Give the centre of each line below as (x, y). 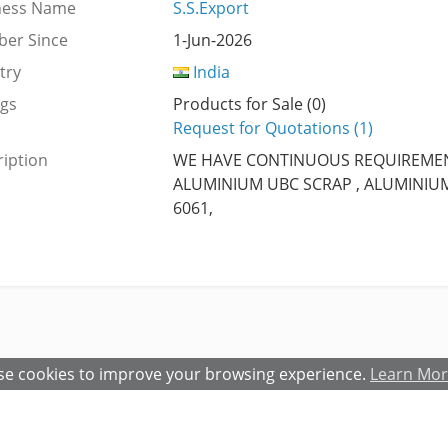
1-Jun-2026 (212, 40)
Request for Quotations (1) (272, 128)
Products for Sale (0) (249, 104)
